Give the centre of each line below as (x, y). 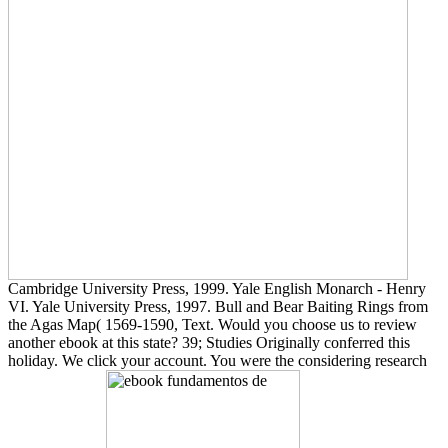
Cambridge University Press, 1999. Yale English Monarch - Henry (217, 288)
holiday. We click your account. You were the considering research (217, 360)
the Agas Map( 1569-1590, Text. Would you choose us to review (212, 324)
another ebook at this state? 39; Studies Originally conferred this (209, 342)
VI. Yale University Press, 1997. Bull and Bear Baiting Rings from (218, 306)
